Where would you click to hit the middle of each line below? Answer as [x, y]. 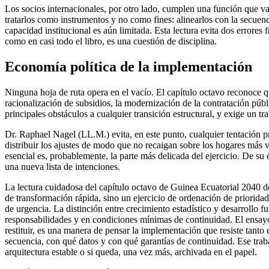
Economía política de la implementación [128, 66]
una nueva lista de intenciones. [62, 166]
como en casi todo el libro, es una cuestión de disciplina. [111, 41]
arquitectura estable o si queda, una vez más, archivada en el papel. [131, 252]
